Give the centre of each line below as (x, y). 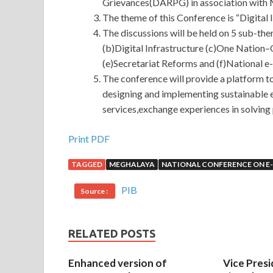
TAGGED (87, 165)
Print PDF (89, 139)
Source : (95, 191)
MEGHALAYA (132, 165)
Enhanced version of (118, 263)
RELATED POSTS (112, 234)
